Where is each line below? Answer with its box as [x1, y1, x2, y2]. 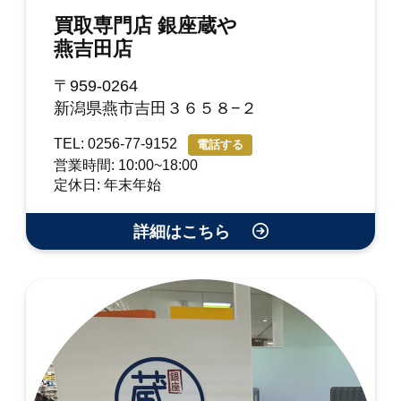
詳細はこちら [132, 223, 235, 242]
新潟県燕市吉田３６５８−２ [54, 99, 258, 118]
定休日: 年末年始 [54, 177, 162, 193]
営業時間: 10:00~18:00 [54, 158, 199, 174]
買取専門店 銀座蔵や [54, 14, 238, 38]
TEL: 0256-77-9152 [54, 136, 182, 152]
